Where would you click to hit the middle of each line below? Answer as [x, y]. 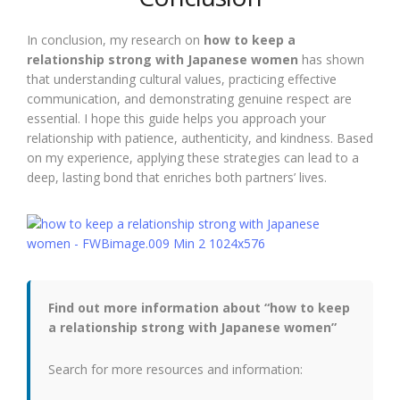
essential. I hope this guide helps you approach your [176, 118]
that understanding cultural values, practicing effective [182, 79]
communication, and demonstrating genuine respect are [189, 99]
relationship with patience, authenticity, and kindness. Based [200, 138]
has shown [331, 59]
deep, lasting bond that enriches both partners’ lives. [177, 177]
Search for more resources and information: [175, 369]
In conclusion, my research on [115, 40]
